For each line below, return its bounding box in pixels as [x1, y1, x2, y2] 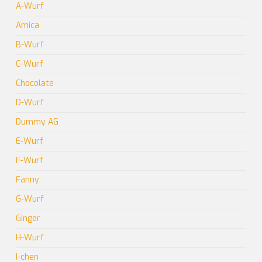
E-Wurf [15, 136, 43, 147]
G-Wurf [15, 194, 44, 205]
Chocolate [15, 78, 54, 89]
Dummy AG [15, 116, 58, 127]
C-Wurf [15, 58, 43, 70]
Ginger [15, 213, 40, 224]
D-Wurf [15, 97, 44, 108]
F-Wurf [15, 155, 43, 166]
